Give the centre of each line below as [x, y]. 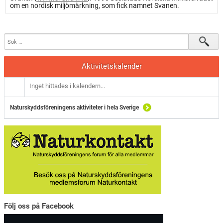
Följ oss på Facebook [39, 206]
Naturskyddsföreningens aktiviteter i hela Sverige [75, 108]
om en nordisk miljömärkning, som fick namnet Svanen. [94, 5]
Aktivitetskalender [111, 66]
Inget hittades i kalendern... [67, 86]
